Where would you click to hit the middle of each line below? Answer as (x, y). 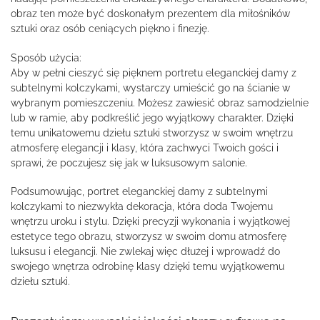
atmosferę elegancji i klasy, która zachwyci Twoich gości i (145, 147)
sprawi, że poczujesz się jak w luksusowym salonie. (129, 162)
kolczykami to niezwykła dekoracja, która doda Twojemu (142, 207)
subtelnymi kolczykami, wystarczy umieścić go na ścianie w (150, 87)
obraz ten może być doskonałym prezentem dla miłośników (150, 13)
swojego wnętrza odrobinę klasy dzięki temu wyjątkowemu (147, 267)
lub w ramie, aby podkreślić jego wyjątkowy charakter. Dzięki (152, 117)
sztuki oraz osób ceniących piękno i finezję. (110, 28)
